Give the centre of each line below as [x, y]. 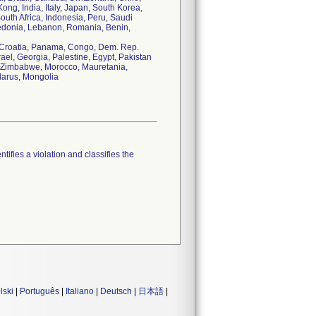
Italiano [80, 291]
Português [39, 291]
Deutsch [116, 291]
